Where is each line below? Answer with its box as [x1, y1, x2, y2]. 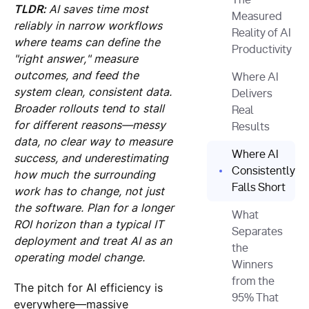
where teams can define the [13, 34, 160, 49]
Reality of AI [232, 28, 292, 39]
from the [232, 276, 275, 288]
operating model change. [13, 250, 145, 264]
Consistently [232, 166, 296, 177]
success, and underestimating [13, 150, 168, 165]
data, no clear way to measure [13, 134, 172, 148]
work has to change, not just [13, 183, 164, 198]
